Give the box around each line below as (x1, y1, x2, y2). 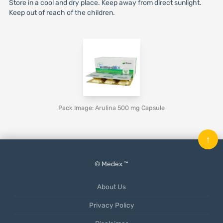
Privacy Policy (89, 201, 134, 209)
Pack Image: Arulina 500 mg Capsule (58, 104, 165, 111)
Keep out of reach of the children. (8, 8, 115, 17)
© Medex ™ (95, 160, 128, 168)
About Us (97, 183, 126, 191)
